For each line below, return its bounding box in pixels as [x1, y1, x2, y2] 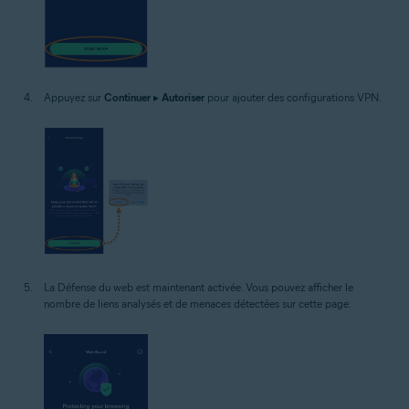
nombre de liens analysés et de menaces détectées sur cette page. [44, 296, 351, 310]
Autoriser [162, 89, 204, 104]
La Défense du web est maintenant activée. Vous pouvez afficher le [44, 279, 353, 294]
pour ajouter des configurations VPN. [204, 89, 382, 104]
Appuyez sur [44, 89, 104, 104]
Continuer [104, 89, 151, 104]
